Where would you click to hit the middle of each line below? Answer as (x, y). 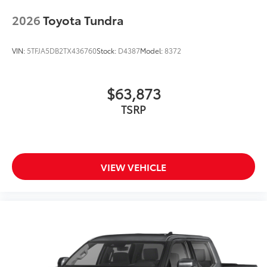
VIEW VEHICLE (133, 167)
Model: (152, 51)
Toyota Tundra (83, 20)
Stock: (107, 51)
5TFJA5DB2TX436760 (62, 51)
